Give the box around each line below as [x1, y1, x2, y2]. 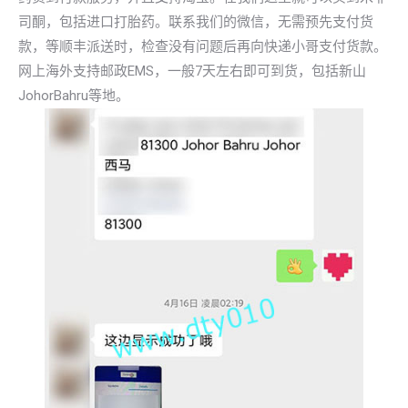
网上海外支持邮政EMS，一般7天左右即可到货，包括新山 [18, 63, 366, 79]
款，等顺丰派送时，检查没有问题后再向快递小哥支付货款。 [18, 38, 387, 55]
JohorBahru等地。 [18, 87, 129, 104]
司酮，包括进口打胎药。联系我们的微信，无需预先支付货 [18, 14, 373, 30]
